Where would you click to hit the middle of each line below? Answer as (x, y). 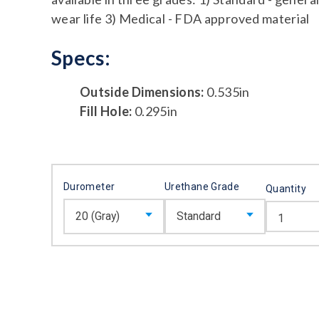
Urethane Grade (202, 187)
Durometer (89, 187)
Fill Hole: (106, 111)
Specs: (81, 58)
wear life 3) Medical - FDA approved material (181, 19)
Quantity (286, 189)
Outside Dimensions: (142, 92)
